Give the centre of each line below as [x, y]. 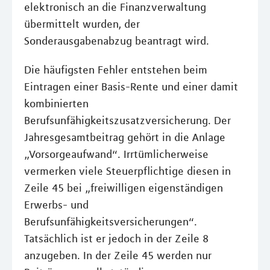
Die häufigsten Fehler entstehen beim [116, 70]
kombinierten [56, 104]
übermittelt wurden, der [82, 24]
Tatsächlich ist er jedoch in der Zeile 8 [116, 239]
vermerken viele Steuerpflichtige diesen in [127, 171]
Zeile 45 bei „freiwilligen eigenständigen [124, 188]
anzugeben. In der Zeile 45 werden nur [118, 256]
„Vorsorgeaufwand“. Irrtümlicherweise [116, 154]
